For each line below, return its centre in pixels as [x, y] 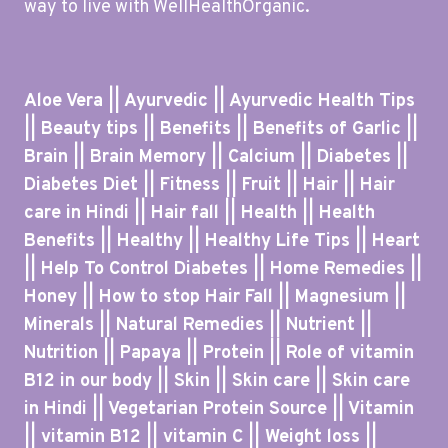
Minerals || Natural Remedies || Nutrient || [198, 326]
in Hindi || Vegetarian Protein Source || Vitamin [219, 410]
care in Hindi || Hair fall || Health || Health [199, 214]
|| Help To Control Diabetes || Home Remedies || [223, 270]
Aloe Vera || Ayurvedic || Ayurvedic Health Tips [219, 102]
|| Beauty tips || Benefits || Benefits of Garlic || [221, 130]
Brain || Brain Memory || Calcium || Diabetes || [216, 158]
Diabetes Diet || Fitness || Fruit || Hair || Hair [209, 186]
